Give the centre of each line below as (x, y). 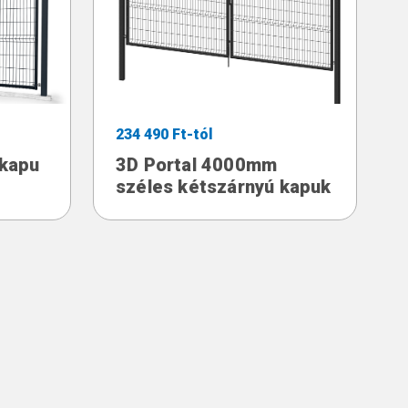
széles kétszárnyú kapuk (224, 186)
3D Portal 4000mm (197, 164)
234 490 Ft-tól (164, 134)
